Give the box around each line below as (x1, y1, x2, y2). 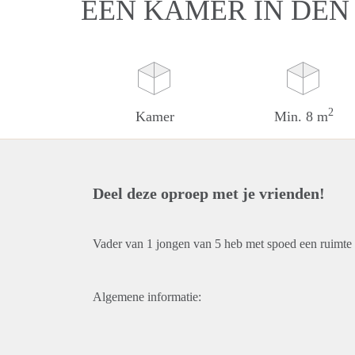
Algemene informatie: (93, 290, 201, 303)
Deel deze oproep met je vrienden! (93, 185, 325, 202)
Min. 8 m (273, 109, 328, 124)
